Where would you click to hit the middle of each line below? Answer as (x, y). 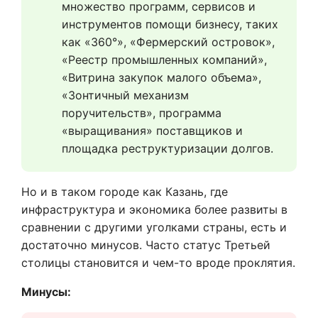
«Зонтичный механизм (125, 95)
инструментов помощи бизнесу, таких (170, 24)
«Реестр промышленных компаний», (164, 60)
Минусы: (46, 292)
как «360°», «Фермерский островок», (168, 42)
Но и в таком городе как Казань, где (125, 192)
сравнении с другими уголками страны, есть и (154, 227)
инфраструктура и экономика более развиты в (154, 209)
